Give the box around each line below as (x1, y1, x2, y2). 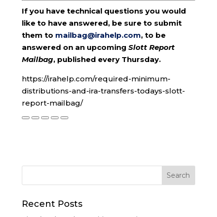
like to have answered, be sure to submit (21, 18, 182, 28)
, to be (140, 30, 166, 40)
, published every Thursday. (53, 54, 161, 64)
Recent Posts (21, 198, 82, 209)
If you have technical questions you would (21, 6, 186, 15)
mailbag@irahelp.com (55, 30, 141, 40)
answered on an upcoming (21, 42, 128, 52)
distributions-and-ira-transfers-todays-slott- (21, 86, 185, 95)
